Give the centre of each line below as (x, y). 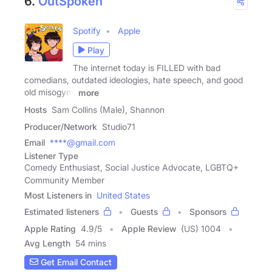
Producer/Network (61, 126)
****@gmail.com (83, 142)
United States (123, 195)
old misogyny (50, 92)
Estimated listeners (62, 211)
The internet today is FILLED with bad (147, 68)
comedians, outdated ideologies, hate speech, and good (134, 80)
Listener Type (51, 155)
